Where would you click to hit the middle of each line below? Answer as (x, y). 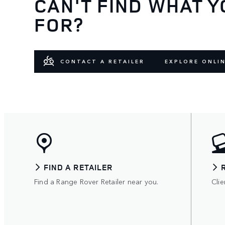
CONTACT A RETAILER (102, 62)
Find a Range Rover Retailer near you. (96, 181)
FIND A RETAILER (79, 167)
